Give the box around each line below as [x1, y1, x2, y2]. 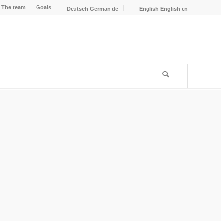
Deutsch [67, 6, 88, 12]
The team [1, 4, 26, 10]
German [90, 6, 110, 12]
